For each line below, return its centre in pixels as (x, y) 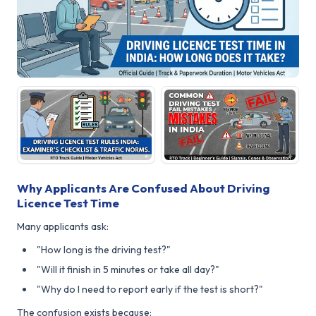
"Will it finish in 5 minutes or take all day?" (128, 269)
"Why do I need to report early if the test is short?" (150, 289)
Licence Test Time (68, 202)
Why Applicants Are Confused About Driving (144, 188)
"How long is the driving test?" (104, 249)
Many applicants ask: (63, 226)
